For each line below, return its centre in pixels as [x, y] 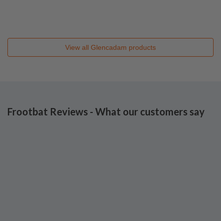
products [141, 47]
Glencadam [109, 47]
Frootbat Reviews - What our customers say [106, 111]
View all [78, 47]
